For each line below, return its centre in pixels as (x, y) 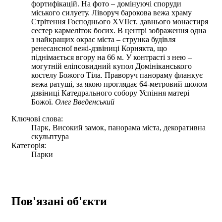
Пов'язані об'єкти (59, 201)
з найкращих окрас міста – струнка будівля (103, 39)
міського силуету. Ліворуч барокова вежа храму (111, 12)
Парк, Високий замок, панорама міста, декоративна (118, 127)
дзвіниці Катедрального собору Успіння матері (110, 93)
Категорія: (29, 145)
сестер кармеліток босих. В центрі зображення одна (119, 30)
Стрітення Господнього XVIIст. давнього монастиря (120, 21)
